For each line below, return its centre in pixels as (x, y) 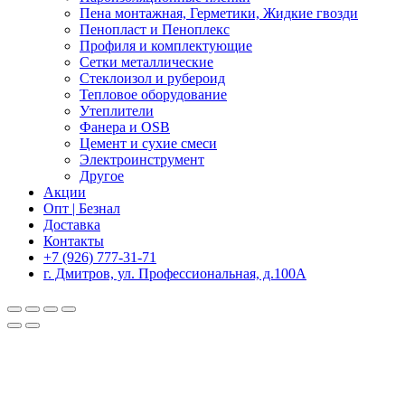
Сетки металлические (146, 61)
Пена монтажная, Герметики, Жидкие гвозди (219, 13)
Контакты (74, 240)
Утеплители (117, 110)
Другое (102, 175)
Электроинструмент (142, 159)
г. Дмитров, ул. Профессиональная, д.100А (175, 273)
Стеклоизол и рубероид (152, 78)
